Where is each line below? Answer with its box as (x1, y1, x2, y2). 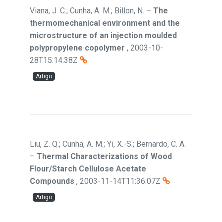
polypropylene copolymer (30, 43, 125, 53)
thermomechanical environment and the (30, 18, 180, 28)
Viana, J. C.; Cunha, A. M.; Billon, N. (30, 6, 144, 15)
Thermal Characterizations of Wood (37, 152, 172, 161)
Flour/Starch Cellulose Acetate (30, 164, 146, 173)
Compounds (30, 176, 74, 186)
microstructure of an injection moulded (30, 31, 177, 40)
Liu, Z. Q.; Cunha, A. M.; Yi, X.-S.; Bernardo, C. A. (30, 139, 186, 149)
